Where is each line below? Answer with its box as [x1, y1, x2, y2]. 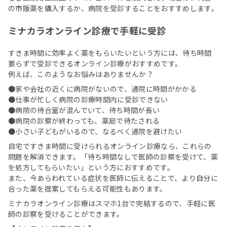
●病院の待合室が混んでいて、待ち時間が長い [8, 105, 160, 116]
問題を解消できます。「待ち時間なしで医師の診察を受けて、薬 [8, 152, 218, 162]
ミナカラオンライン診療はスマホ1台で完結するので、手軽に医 [8, 198, 216, 209]
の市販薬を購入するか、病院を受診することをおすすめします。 [8, 3, 219, 14]
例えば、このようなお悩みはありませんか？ [8, 69, 154, 80]
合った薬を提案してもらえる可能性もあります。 [8, 183, 167, 194]
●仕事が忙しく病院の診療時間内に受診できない [8, 94, 168, 105]
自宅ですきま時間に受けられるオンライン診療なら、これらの [8, 141, 212, 152]
